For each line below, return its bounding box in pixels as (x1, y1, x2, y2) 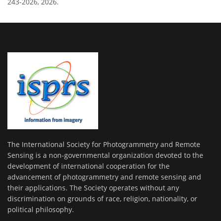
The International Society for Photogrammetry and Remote (7, 140, 200, 149)
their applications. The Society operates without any (7, 183, 179, 193)
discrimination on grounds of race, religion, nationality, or (7, 194, 197, 204)
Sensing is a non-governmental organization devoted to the (7, 150, 203, 160)
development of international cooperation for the (7, 161, 170, 171)
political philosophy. (7, 205, 74, 215)
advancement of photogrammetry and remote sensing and (7, 172, 201, 182)
